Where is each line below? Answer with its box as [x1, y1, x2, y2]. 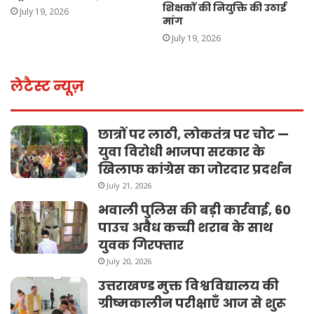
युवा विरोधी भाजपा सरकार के [98, 143, 265, 161]
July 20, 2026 [107, 256, 151, 267]
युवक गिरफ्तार [98, 236, 184, 254]
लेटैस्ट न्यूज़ [11, 76, 84, 97]
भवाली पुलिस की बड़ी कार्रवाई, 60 [98, 201, 291, 219]
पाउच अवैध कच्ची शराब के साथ [98, 219, 273, 237]
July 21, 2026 [107, 180, 151, 191]
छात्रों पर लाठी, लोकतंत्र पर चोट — [98, 125, 289, 144]
